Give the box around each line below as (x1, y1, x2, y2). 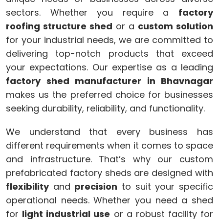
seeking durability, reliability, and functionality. (6, 102, 205, 114)
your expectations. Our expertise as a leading (6, 61, 213, 73)
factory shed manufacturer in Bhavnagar (6, 74, 213, 87)
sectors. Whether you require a (6, 6, 178, 19)
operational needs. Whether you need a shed (6, 194, 213, 206)
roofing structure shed (6, 20, 112, 32)
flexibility (6, 180, 49, 193)
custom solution (138, 20, 213, 32)
